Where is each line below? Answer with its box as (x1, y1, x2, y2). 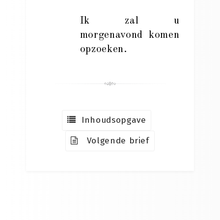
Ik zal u (80, 16, 180, 26)
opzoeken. (80, 44, 128, 55)
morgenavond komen (80, 30, 180, 40)
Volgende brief (78, 136, 149, 146)
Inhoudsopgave (76, 115, 146, 125)
